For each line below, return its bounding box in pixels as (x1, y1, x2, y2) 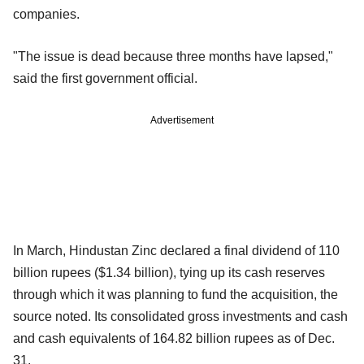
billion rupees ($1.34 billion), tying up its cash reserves (13, 266, 325, 280)
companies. (13, 7, 80, 22)
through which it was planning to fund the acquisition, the (13, 288, 338, 302)
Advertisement (150, 115, 214, 127)
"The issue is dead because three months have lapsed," (13, 50, 333, 64)
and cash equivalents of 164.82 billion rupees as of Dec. (13, 331, 335, 346)
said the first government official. (13, 71, 197, 86)
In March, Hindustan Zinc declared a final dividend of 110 (13, 244, 340, 258)
